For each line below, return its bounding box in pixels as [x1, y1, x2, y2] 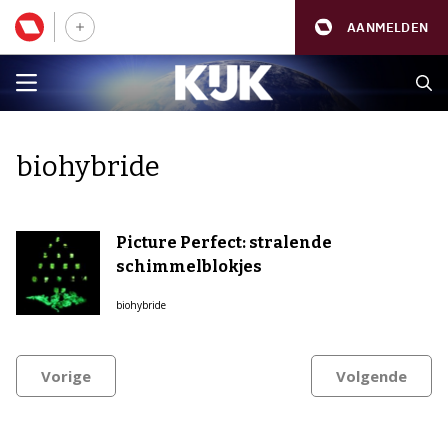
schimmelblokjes [116, 257, 262, 276]
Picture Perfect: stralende [116, 233, 332, 252]
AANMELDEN [347, 18, 428, 36]
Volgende [336, 366, 407, 386]
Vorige [41, 366, 91, 386]
